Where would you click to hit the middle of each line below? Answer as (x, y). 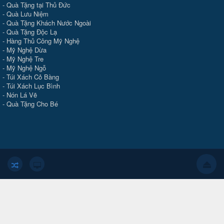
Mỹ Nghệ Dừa (26, 50)
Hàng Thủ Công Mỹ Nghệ (43, 41)
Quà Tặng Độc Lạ (32, 32)
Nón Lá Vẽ (22, 95)
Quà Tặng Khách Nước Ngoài (49, 23)
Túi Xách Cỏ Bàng (33, 77)
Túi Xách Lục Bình (33, 86)
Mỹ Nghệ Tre (25, 59)
